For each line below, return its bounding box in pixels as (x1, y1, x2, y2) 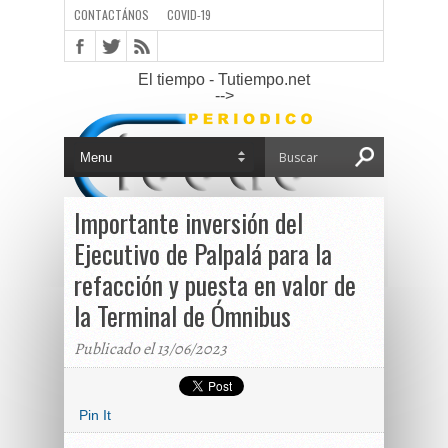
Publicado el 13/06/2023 (74, 338, 227, 360)
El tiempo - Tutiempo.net (138, 71, 310, 88)
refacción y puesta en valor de (74, 265, 356, 304)
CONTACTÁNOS (74, 6, 149, 23)
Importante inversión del (74, 203, 303, 242)
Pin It (79, 407, 111, 423)
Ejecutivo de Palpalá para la (74, 234, 332, 273)
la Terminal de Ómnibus (74, 296, 291, 335)
